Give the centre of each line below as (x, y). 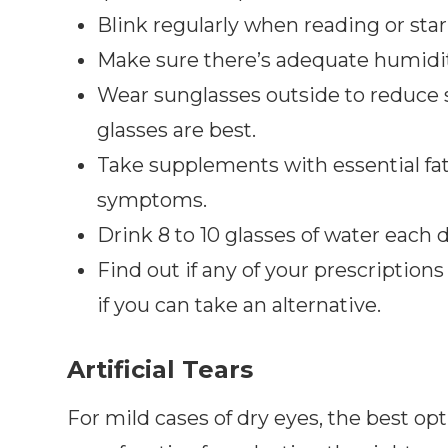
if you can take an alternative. (239, 304)
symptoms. (152, 199)
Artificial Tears (160, 369)
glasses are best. (177, 129)
